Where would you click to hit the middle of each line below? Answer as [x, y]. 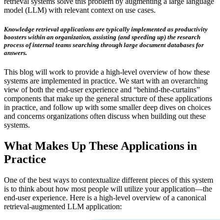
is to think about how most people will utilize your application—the [108, 189]
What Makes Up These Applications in [100, 146]
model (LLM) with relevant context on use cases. [81, 10]
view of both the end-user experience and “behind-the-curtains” [102, 90]
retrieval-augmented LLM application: [63, 207]
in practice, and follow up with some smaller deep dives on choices [107, 108]
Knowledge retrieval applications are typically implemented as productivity [106, 29]
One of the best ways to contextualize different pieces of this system [109, 180]
